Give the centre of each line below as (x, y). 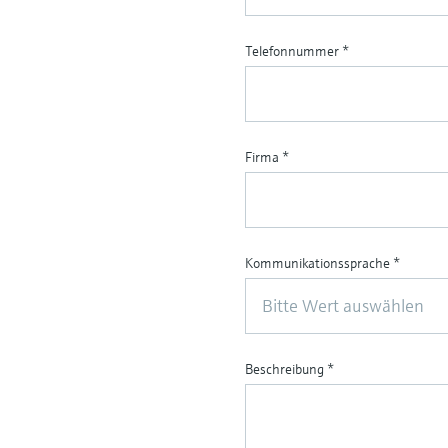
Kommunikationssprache (319, 262)
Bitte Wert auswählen (343, 305)
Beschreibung (286, 368)
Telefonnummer (294, 50)
